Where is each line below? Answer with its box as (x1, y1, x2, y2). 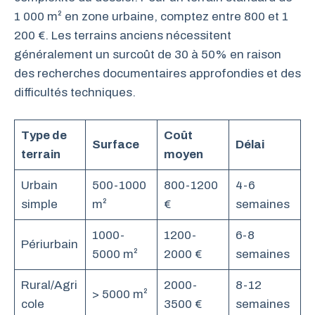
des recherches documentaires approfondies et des (14, 66, 301, 80)
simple (20, 198, 58, 211)
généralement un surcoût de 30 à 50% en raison (14, 47, 281, 61)
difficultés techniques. (14, 85, 136, 99)
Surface (91, 138, 139, 151)
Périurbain (20, 238, 78, 251)
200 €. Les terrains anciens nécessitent (14, 28, 231, 42)
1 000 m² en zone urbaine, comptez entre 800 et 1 (14, 9, 288, 23)
